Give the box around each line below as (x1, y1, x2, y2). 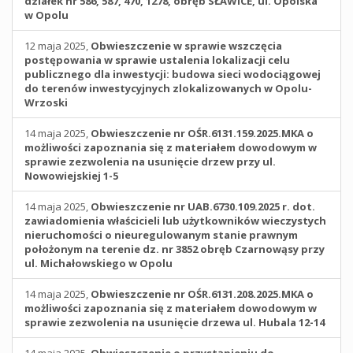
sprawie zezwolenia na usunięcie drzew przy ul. (24, 154, 276, 169)
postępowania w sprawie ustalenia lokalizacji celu (24, 53, 290, 67)
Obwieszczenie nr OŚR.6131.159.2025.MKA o (91, 126, 314, 140)
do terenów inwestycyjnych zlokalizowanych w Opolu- (24, 81, 312, 95)
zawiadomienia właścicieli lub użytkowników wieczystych (24, 214, 326, 228)
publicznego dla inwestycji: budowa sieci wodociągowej (24, 67, 321, 81)
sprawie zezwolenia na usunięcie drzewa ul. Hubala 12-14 (24, 315, 325, 329)
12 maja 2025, (24, 39, 91, 53)
